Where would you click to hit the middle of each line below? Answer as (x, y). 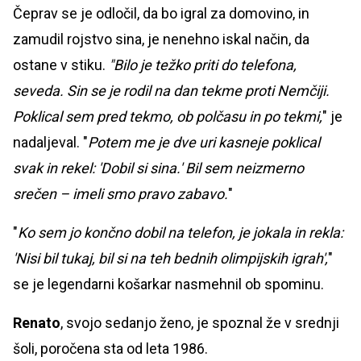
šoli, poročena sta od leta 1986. (110, 349)
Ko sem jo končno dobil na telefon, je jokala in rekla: (180, 233)
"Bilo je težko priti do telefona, (203, 65)
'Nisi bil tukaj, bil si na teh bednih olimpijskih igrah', (170, 259)
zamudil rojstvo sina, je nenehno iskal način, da (161, 39)
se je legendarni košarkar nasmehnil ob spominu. (168, 284)
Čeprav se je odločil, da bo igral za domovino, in (161, 14)
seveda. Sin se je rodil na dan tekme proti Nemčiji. (171, 91)
